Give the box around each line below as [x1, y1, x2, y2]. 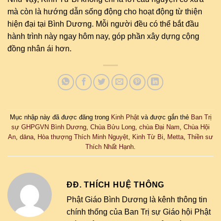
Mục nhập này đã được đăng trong [9, 113, 111, 121]
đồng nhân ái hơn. [7, 44, 72, 53]
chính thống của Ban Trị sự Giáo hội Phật [67, 207, 211, 216]
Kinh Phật [110, 113, 139, 121]
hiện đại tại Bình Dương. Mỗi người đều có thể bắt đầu [7, 19, 199, 28]
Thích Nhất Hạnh [85, 143, 134, 151]
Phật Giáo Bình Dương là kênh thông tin [67, 195, 207, 204]
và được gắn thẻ [139, 113, 191, 121]
